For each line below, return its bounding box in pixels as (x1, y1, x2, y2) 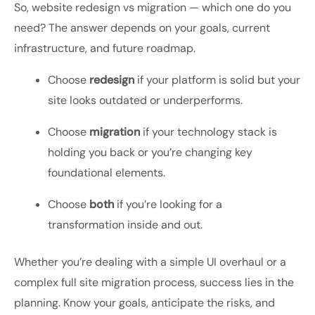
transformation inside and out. (48, 217, 202, 233)
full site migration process (61, 275, 195, 290)
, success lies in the (195, 275, 294, 290)
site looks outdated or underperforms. (48, 93, 243, 108)
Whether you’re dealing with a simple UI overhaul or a (14, 255, 286, 270)
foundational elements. (48, 165, 165, 181)
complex (14, 275, 61, 290)
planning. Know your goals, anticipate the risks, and (14, 295, 275, 311)
